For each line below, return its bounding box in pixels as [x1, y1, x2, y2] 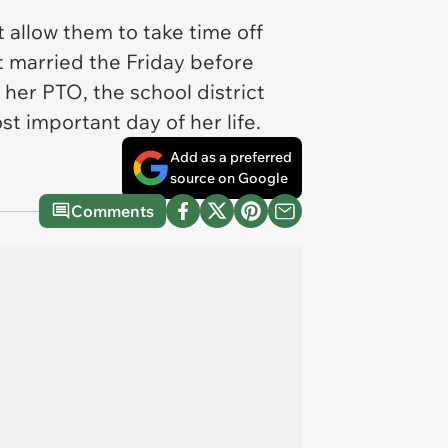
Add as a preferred [170, 148, 292, 166]
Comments [71, 201, 154, 221]
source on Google [170, 169, 288, 187]
